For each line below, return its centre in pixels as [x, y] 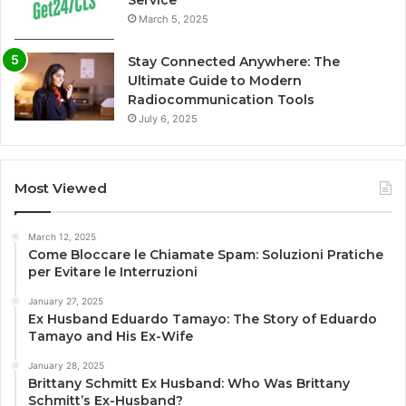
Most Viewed [61, 188]
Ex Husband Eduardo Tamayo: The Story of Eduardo [203, 319]
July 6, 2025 [168, 118]
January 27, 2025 [66, 300]
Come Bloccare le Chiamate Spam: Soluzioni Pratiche [206, 254]
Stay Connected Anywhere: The [234, 61]
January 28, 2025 [66, 365]
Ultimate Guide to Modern [215, 80]
